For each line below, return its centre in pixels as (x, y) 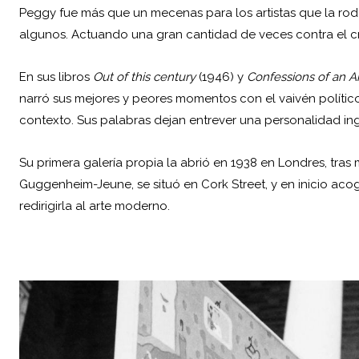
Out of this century (144, 77)
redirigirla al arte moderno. (95, 206)
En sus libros (56, 77)
